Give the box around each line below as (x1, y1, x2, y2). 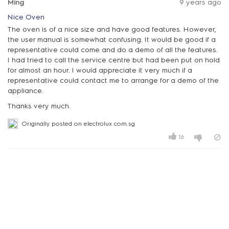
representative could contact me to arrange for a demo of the (8, 76, 219, 85)
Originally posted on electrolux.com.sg (22, 120, 135, 127)
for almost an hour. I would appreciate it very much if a (8, 66, 192, 75)
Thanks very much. (8, 101, 71, 110)
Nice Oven (8, 13, 44, 21)
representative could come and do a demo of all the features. (8, 45, 218, 54)
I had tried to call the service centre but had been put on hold (8, 56, 220, 64)
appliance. (8, 86, 43, 95)
